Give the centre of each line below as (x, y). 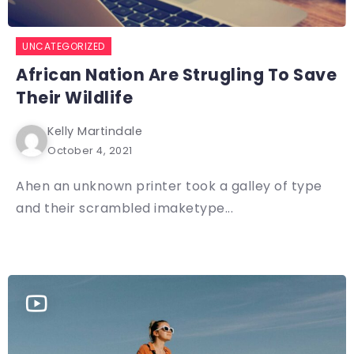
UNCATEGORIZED (64, 46)
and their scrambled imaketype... (124, 208)
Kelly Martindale (95, 131)
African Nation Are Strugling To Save (176, 74)
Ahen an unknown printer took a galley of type (169, 186)
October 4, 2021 (90, 150)
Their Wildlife (74, 97)
